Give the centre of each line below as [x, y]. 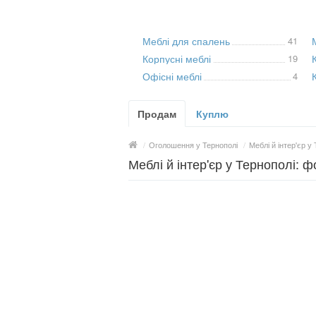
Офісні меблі [172, 76]
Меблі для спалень [186, 41]
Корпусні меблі [177, 59]
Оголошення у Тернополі [193, 145]
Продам [157, 114]
